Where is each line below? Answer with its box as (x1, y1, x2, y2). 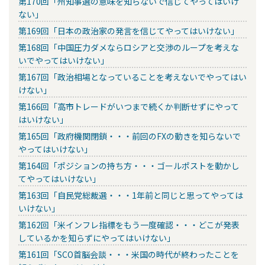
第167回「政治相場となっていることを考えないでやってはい (18, 70, 247, 83)
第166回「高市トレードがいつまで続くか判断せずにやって (18, 100, 239, 112)
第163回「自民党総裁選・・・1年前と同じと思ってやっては (18, 189, 243, 201)
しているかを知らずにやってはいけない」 (18, 231, 175, 244)
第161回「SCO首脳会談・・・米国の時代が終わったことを (18, 248, 239, 260)
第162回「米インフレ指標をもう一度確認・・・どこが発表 (18, 218, 240, 231)
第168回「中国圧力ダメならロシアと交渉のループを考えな (18, 41, 239, 53)
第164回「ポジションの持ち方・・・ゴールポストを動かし (18, 159, 240, 172)
